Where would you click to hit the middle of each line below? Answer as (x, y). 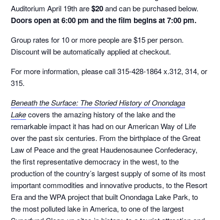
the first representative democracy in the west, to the (95, 161)
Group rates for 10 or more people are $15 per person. (97, 39)
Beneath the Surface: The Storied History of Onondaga (98, 102)
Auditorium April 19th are (51, 8)
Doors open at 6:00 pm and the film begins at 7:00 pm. (105, 20)
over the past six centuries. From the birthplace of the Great (106, 137)
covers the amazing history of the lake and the (101, 114)
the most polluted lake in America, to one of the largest (97, 208)
